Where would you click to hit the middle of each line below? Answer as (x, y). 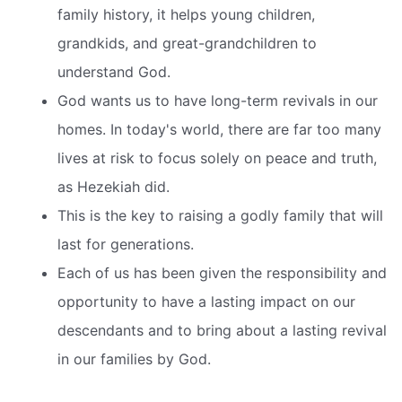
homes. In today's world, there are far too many (219, 130)
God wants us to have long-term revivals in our (218, 101)
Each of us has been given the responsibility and (222, 273)
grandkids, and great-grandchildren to (187, 44)
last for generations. (126, 245)
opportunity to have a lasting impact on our (206, 302)
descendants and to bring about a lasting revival (222, 331)
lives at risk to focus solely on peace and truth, (217, 158)
